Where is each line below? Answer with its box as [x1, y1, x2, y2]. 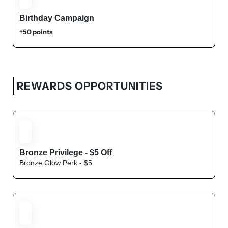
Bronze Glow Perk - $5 [19, 159, 92, 167]
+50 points [19, 27, 53, 36]
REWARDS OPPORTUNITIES [17, 80, 163, 92]
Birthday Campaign [19, 14, 94, 22]
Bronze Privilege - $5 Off [19, 148, 112, 157]
